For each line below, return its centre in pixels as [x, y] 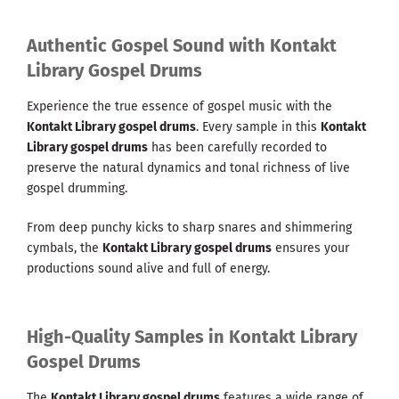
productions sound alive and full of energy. [148, 269]
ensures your [310, 248]
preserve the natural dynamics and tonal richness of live [188, 168]
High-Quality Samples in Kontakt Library [192, 337]
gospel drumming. [77, 189]
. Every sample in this [258, 127]
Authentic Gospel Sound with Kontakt [182, 46]
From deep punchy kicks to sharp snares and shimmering [189, 228]
